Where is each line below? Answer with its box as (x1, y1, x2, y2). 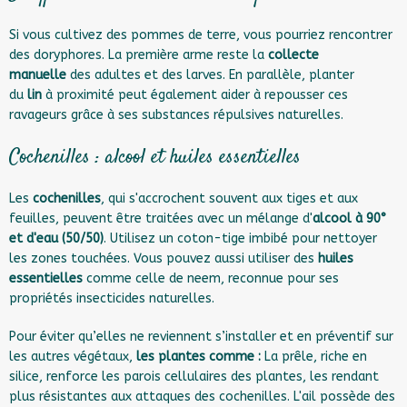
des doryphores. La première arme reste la (9, 46, 268, 63)
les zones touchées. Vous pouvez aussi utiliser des (9, 250, 318, 266)
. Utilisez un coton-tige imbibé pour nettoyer (104, 230, 377, 246)
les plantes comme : (136, 348, 261, 364)
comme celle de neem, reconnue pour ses (83, 270, 339, 286)
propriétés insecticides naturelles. (9, 290, 214, 306)
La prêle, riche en (261, 348, 367, 364)
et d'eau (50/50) (9, 230, 104, 246)
